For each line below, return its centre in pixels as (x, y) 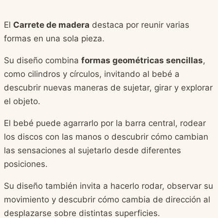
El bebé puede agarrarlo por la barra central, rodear (105, 123)
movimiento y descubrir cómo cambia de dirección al (107, 199)
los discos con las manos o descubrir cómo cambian (106, 136)
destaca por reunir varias (139, 25)
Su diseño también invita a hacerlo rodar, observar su (109, 186)
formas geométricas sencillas (142, 60)
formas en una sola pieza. (54, 38)
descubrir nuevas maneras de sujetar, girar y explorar (108, 87)
